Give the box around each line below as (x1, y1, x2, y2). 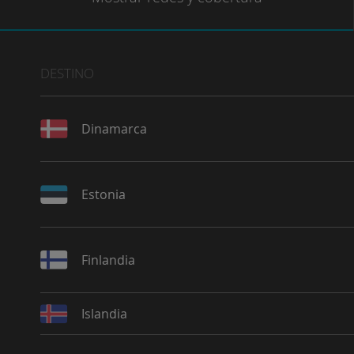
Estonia (81, 186, 126, 203)
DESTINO (40, 64, 94, 82)
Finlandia (81, 251, 135, 269)
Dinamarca (81, 120, 147, 137)
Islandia (81, 305, 127, 322)
